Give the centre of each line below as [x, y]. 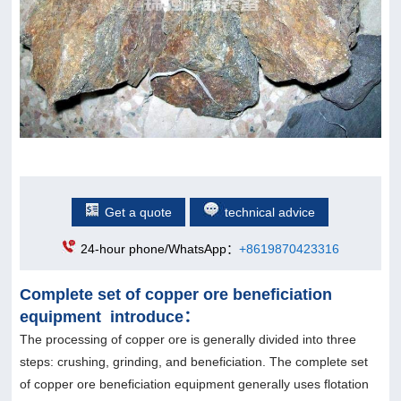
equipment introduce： [109, 317]
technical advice [270, 213]
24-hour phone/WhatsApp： [159, 249]
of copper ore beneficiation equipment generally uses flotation [194, 384]
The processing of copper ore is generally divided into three [188, 340]
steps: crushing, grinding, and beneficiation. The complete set [193, 362]
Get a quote [139, 213]
